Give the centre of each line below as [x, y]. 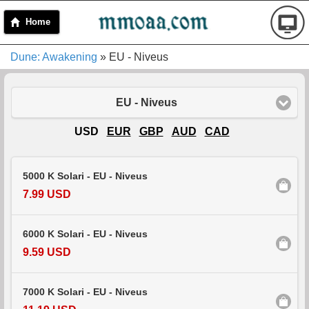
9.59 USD [47, 252]
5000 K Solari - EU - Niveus [85, 177]
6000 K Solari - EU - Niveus [85, 235]
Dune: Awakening [54, 57]
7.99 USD [47, 195]
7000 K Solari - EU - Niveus [85, 292]
